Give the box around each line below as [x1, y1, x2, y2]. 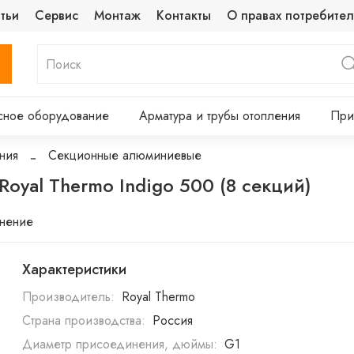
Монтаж [94, 6, 141, 24]
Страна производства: [22, 311, 146, 330]
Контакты [156, 6, 212, 24]
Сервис [35, 6, 79, 24]
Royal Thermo [121, 287, 195, 306]
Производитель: [22, 287, 115, 306]
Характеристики [22, 259, 127, 281]
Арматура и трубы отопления [138, 107, 300, 126]
